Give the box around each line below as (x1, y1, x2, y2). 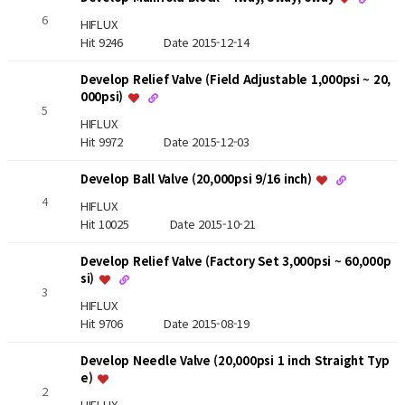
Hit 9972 (80, 133, 164, 151)
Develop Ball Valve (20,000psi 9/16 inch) (80, 170, 316, 188)
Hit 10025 (80, 214, 170, 232)
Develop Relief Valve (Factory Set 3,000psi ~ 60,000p (80, 252, 391, 270)
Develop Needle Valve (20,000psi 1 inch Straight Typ (80, 352, 390, 370)
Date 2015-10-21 (169, 214, 256, 232)
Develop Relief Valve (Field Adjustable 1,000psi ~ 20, (80, 71, 391, 89)
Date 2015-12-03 (163, 133, 250, 151)
